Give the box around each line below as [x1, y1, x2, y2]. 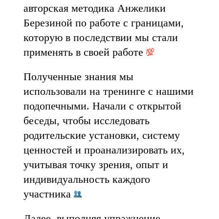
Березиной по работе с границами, [23, 17, 184, 29]
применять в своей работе [23, 46, 146, 58]
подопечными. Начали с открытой [23, 100, 181, 112]
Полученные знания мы [23, 70, 133, 83]
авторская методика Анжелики [23, 2, 166, 14]
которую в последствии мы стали [23, 31, 178, 44]
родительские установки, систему [23, 129, 180, 141]
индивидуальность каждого [23, 173, 150, 185]
